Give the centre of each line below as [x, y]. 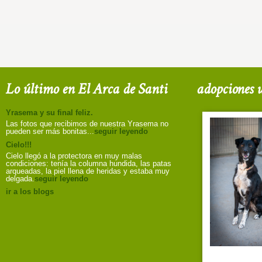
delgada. [20, 179]
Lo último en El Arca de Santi [86, 89]
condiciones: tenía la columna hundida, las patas [88, 164]
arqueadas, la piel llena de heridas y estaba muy [87, 171]
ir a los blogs [30, 192]
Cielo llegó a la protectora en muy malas [74, 156]
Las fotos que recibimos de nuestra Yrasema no [87, 124]
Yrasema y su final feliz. [49, 113]
